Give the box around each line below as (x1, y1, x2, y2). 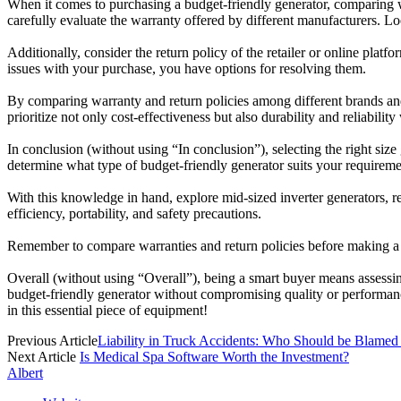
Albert (7, 365, 43, 381)
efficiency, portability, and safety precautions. (7, 206, 261, 222)
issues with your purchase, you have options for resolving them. (7, 61, 366, 77)
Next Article (7, 349, 80, 365)
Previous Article (7, 333, 98, 349)
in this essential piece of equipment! (7, 303, 208, 319)
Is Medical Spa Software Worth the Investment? (80, 349, 349, 365)
